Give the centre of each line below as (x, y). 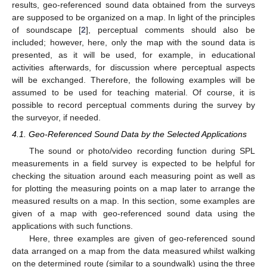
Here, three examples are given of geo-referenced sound (142, 239)
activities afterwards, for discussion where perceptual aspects (133, 68)
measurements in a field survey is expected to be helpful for (133, 164)
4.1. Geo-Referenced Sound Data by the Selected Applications (129, 134)
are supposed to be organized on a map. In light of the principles (133, 18)
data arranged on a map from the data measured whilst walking (133, 251)
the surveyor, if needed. (56, 118)
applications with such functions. (72, 226)
